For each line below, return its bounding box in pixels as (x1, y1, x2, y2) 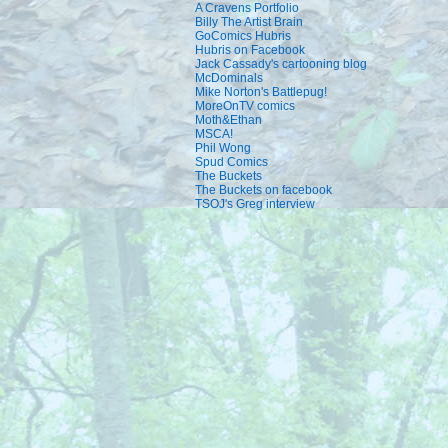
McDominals (195, 71, 263, 85)
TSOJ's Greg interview (195, 197, 315, 211)
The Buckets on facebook (195, 183, 332, 197)
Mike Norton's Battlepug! (195, 85, 327, 99)
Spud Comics (195, 155, 268, 169)
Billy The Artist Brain (195, 15, 303, 29)
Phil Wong (195, 141, 251, 155)
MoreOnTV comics (195, 99, 295, 113)
